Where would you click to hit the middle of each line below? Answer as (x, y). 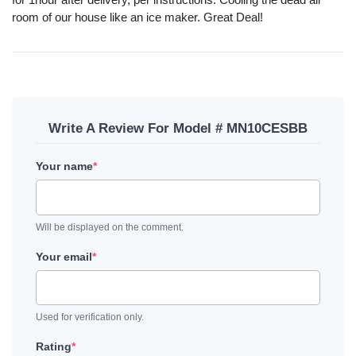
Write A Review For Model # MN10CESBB (178, 129)
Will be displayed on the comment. (110, 227)
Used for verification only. (90, 317)
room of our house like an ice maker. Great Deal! (137, 17)
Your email (64, 256)
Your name (64, 166)
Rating (54, 347)
